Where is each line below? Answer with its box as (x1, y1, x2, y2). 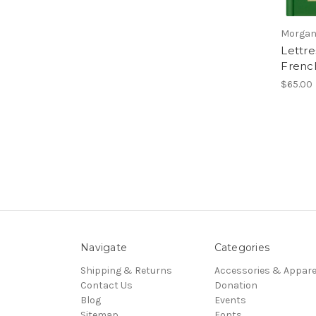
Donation (214, 279, 257, 291)
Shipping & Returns (80, 264, 172, 276)
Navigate (80, 241, 127, 254)
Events (214, 293, 246, 306)
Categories (214, 241, 269, 254)
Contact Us (80, 279, 133, 291)
